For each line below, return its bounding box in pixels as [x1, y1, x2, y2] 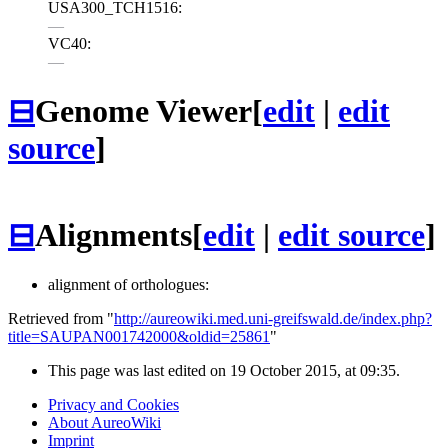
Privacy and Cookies [48, 395, 179, 413]
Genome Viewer [35, 93, 252, 130]
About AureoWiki [48, 413, 161, 431]
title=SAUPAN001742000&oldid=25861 [8, 327, 270, 345]
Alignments [35, 217, 192, 254]
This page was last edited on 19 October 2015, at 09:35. [48, 361, 400, 379]
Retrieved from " [8, 309, 114, 327]
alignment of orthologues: [48, 275, 209, 293]
